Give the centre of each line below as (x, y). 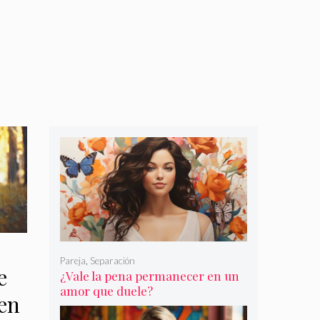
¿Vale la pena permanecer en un (149, 275)
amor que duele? (106, 290)
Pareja (72, 260)
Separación (112, 260)
